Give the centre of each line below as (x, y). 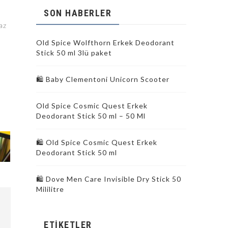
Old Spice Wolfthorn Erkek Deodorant (105, 42)
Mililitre (50, 189)
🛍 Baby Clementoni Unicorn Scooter (103, 79)
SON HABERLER (78, 13)
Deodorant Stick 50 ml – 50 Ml (91, 116)
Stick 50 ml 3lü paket (74, 53)
